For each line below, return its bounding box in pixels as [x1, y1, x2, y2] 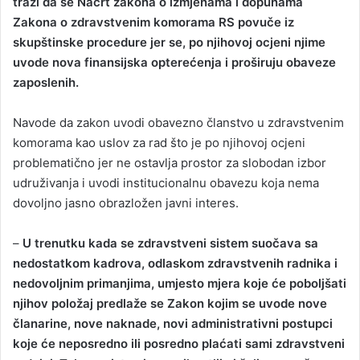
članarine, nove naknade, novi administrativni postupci [13, 315, 333, 331]
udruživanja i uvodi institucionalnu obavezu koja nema [13, 174, 319, 190]
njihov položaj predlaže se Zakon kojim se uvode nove [13, 295, 327, 311]
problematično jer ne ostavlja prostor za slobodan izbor [13, 154, 326, 170]
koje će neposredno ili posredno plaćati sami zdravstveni [13, 335, 345, 351]
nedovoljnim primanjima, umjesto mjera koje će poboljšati [13, 275, 346, 291]
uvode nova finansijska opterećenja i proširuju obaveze [13, 54, 336, 70]
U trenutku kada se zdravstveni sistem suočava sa [22, 235, 318, 251]
